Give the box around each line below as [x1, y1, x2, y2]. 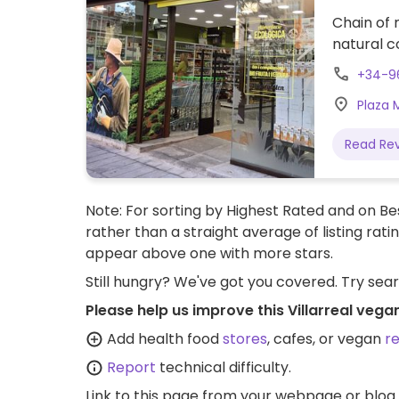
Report [107, 357, 156, 378]
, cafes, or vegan [267, 329, 385, 349]
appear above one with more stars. [85, 243, 333, 264]
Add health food [103, 329, 223, 349]
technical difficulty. [156, 357, 291, 378]
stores [223, 329, 267, 349]
